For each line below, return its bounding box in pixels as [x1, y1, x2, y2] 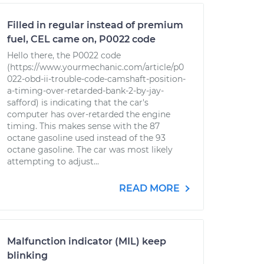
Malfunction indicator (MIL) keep [7, 236, 166, 247]
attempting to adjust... [7, 156, 99, 167]
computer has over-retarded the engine [7, 109, 170, 120]
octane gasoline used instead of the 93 [7, 133, 166, 143]
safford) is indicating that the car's [7, 97, 148, 108]
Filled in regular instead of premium [7, 19, 183, 31]
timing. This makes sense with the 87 [7, 121, 160, 131]
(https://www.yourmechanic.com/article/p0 [7, 62, 184, 72]
